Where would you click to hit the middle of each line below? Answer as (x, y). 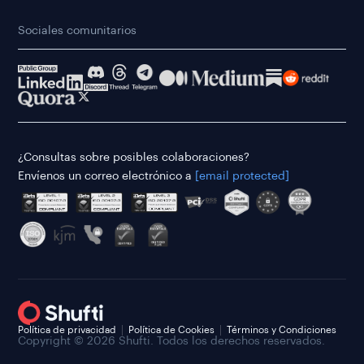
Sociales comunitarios (77, 31)
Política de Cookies (171, 330)
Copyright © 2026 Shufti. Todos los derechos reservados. (171, 342)
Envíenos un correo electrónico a (106, 177)
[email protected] (242, 177)
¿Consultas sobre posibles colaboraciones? (134, 158)
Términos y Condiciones (282, 330)
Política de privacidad (67, 330)
